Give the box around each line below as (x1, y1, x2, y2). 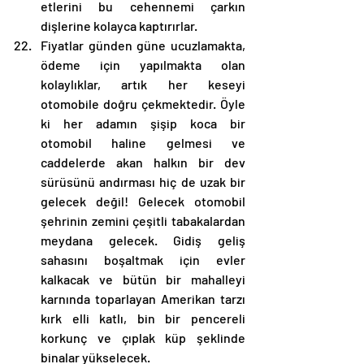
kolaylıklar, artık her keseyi (41, 76, 245, 92)
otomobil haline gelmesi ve (41, 134, 245, 150)
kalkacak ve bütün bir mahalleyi (41, 271, 245, 287)
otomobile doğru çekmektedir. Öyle (41, 95, 245, 111)
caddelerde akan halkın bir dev (41, 154, 245, 170)
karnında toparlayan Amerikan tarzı (41, 290, 245, 306)
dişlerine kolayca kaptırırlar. (41, 17, 200, 33)
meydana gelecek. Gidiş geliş (41, 232, 245, 248)
